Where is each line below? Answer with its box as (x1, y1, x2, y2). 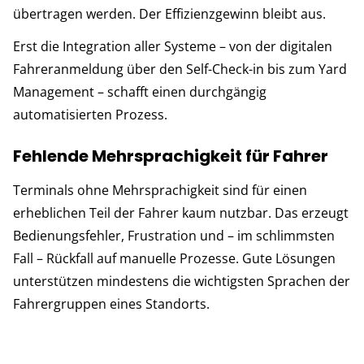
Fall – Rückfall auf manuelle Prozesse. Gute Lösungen (13, 249, 336, 267)
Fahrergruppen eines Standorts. (13, 294, 210, 313)
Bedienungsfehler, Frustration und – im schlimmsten (13, 226, 335, 245)
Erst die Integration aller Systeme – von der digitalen (13, 37, 332, 55)
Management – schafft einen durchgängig (13, 82, 266, 101)
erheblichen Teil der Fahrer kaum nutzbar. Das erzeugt (13, 203, 349, 222)
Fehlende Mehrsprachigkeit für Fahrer (13, 144, 328, 167)
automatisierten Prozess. (13, 105, 167, 123)
